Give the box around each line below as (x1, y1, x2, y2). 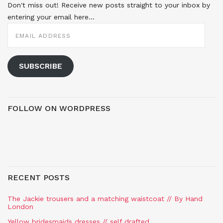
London (7, 202, 33, 211)
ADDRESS (7, 29, 38, 36)
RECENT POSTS (7, 172, 70, 182)
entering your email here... (7, 12, 95, 21)
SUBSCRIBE (18, 61, 62, 71)
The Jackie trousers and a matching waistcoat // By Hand (7, 194, 203, 203)
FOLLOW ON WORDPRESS (7, 103, 111, 113)
